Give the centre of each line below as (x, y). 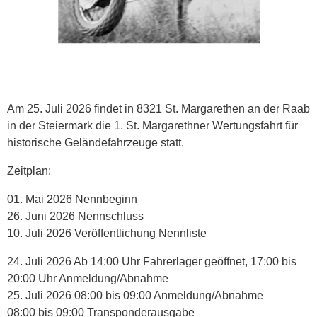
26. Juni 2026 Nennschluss (75, 217)
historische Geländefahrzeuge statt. (96, 143)
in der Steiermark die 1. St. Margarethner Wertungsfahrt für (152, 126)
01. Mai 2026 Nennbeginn (72, 200)
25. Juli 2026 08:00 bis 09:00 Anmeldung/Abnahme (135, 296)
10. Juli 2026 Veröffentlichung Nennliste (107, 234)
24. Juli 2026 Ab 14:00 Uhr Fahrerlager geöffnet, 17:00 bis (152, 262)
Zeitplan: (29, 171)
